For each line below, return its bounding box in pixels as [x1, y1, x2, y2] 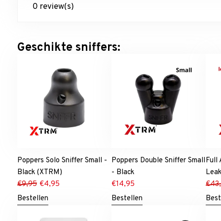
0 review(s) [33, 1, 74, 12]
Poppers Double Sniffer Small [111, 155, 206, 165]
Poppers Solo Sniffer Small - [17, 155, 107, 165]
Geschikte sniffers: [17, 40, 120, 55]
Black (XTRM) [17, 167, 62, 177]
